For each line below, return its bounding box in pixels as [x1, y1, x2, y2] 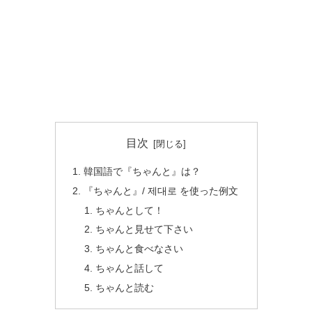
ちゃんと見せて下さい [95, 224, 194, 235]
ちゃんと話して [95, 263, 164, 274]
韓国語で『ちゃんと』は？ [83, 165, 201, 177]
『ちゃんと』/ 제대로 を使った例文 [83, 185, 238, 196]
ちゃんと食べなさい [95, 243, 184, 255]
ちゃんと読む [95, 282, 155, 294]
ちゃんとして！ [95, 204, 164, 216]
